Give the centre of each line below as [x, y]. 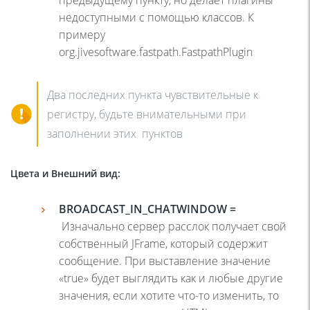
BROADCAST [92, 209]
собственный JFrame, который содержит [163, 243]
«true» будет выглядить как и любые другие [171, 278]
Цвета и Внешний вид [64, 173]
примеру [82, 34]
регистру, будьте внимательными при [147, 114]
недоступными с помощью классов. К [156, 17]
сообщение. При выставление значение [165, 261]
